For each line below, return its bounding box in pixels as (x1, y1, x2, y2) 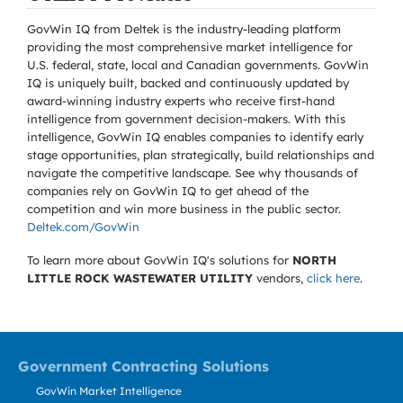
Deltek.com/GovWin (27, 219, 139, 234)
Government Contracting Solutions (18, 357, 269, 375)
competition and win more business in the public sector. (27, 201, 341, 216)
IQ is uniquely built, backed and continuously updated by (27, 76, 349, 90)
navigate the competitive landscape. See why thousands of (27, 166, 358, 180)
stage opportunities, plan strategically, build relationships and (27, 148, 374, 162)
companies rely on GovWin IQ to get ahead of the (27, 184, 309, 198)
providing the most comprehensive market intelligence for (27, 40, 353, 54)
